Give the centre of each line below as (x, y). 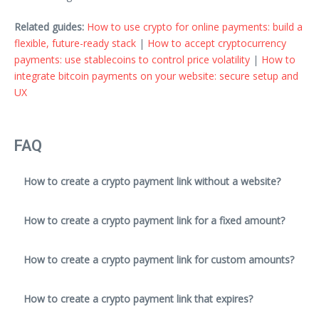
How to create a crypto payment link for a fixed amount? (154, 220)
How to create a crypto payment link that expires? (138, 298)
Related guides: (49, 26)
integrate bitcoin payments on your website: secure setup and (156, 75)
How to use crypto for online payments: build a (195, 26)
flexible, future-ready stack (75, 43)
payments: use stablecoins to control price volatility (132, 59)
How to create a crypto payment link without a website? (152, 181)
